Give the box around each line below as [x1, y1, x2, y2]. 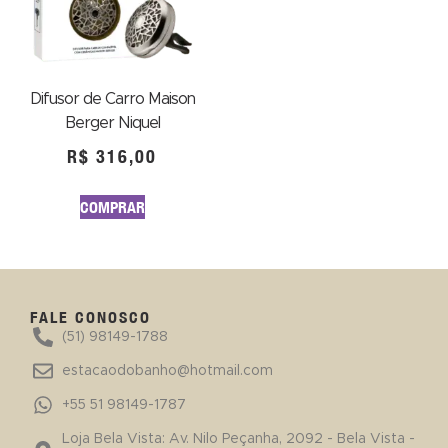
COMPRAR [79, 196, 145, 217]
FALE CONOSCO [30, 306, 151, 327]
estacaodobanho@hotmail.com [62, 363, 273, 378]
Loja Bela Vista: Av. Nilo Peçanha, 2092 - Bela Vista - [62, 431, 415, 446]
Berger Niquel [64, 114, 160, 131]
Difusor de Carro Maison [29, 90, 195, 107]
